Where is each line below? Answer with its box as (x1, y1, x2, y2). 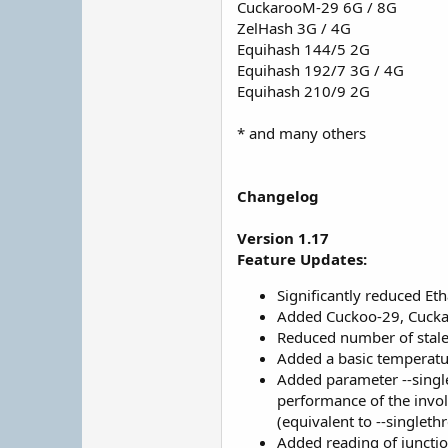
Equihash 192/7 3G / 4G (237, 60, 404, 80)
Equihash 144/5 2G (237, 39, 370, 59)
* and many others (237, 123, 366, 143)
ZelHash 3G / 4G (237, 18, 351, 38)
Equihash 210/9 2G (237, 81, 370, 101)
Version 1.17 (237, 228, 329, 248)
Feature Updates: (237, 249, 367, 269)
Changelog (237, 186, 319, 206)
